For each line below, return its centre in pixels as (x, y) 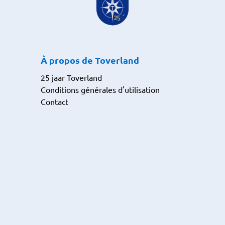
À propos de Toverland (90, 60)
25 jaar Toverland (71, 77)
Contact (54, 101)
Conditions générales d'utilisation (100, 89)
